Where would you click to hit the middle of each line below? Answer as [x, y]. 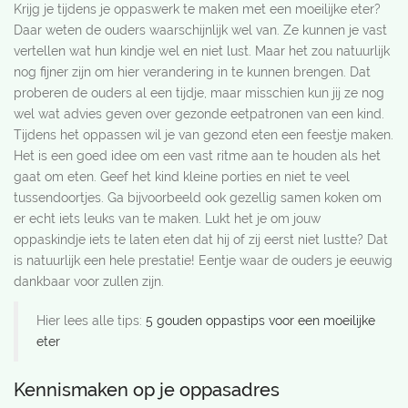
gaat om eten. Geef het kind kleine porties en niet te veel [182, 177]
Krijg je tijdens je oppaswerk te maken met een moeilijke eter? [197, 9]
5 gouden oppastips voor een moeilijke [260, 321]
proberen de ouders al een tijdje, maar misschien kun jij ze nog [199, 93]
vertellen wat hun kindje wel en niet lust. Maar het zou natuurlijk [202, 51]
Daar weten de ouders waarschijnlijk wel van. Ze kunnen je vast [200, 30]
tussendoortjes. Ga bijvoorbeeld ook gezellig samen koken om [198, 198]
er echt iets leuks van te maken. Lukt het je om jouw [167, 219]
